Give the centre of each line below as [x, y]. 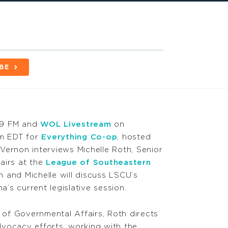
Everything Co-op [79, 137]
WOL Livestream [76, 125]
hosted [136, 137]
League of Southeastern [98, 163]
